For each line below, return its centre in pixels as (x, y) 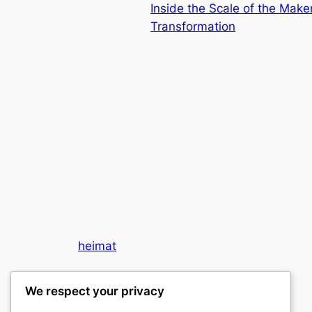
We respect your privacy (95, 291)
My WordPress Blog (122, 283)
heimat (97, 245)
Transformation (193, 26)
